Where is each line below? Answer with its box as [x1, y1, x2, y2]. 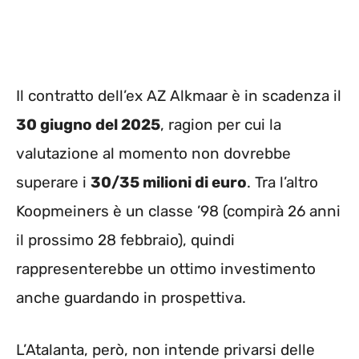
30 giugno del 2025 [16, 115, 160, 135]
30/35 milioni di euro [91, 173, 247, 192]
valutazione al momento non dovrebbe [16, 144, 291, 163]
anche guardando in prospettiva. [16, 288, 246, 308]
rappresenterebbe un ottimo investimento [16, 260, 316, 279]
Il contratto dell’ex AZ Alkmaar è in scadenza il [16, 87, 341, 106]
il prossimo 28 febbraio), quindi [16, 231, 235, 250]
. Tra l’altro [247, 173, 318, 192]
